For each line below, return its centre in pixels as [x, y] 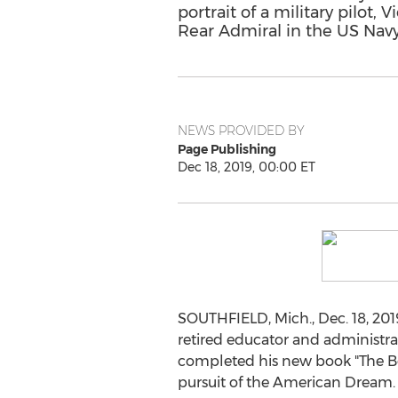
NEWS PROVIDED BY [241, 131]
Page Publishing [227, 149]
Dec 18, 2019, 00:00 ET [246, 167]
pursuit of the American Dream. [286, 382]
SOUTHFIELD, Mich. [244, 318]
